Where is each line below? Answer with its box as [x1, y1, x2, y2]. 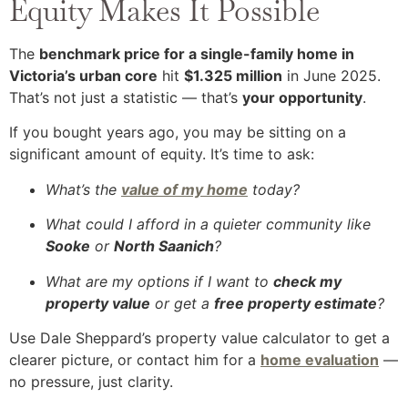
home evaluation [260, 351, 379, 370]
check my [273, 271, 342, 291]
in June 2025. [282, 66, 381, 86]
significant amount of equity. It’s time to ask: [9, 145, 314, 164]
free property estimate [214, 293, 377, 312]
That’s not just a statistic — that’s [9, 88, 242, 107]
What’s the [46, 179, 121, 199]
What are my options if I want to [46, 271, 273, 291]
